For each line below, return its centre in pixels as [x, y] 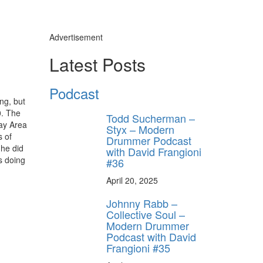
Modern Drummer [148, 225]
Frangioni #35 [138, 247]
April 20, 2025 [132, 180]
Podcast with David [151, 236]
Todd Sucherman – [151, 118]
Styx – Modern [140, 129]
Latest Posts [97, 64]
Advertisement [76, 37]
